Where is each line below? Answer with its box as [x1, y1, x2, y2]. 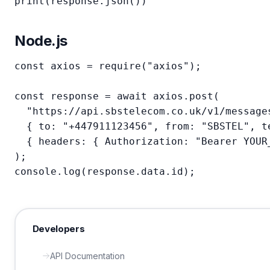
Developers [32, 222, 85, 234]
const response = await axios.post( [14, 90, 219, 102]
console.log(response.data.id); [14, 166, 195, 177]
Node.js [14, 32, 67, 49]
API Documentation [49, 250, 125, 261]
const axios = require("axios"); [14, 60, 201, 72]
